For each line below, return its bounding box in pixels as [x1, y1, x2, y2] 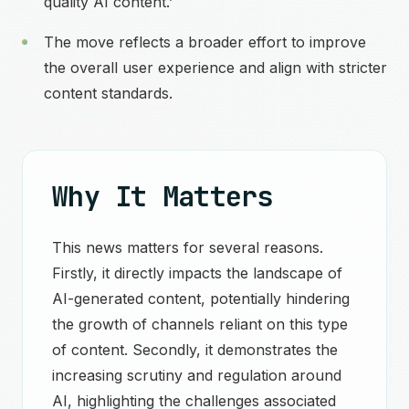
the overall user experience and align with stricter [44, 58, 387, 77]
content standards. [44, 84, 173, 102]
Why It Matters [52, 178, 273, 215]
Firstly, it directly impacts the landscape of [52, 264, 342, 282]
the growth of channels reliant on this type [52, 315, 348, 333]
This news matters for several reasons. [52, 238, 323, 257]
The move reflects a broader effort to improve [44, 33, 366, 51]
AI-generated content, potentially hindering [52, 289, 350, 308]
